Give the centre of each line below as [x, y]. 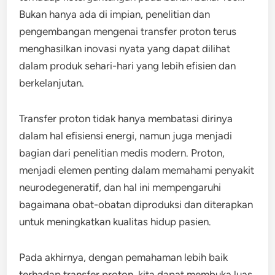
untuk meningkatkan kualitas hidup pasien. [115, 222]
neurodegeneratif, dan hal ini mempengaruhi [120, 187]
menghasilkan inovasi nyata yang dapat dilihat [125, 48]
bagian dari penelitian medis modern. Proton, [122, 153]
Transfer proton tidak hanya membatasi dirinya [126, 118]
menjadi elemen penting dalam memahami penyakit [137, 170]
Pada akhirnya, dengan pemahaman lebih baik [124, 257]
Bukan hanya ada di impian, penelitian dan [115, 14]
